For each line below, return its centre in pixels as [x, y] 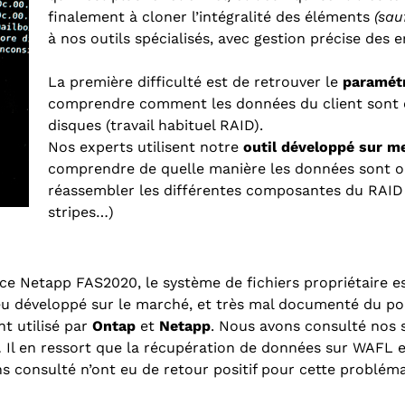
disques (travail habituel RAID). [157, 125]
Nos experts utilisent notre [145, 146]
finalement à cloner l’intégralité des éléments [211, 16]
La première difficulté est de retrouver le [195, 81]
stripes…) [80, 212]
